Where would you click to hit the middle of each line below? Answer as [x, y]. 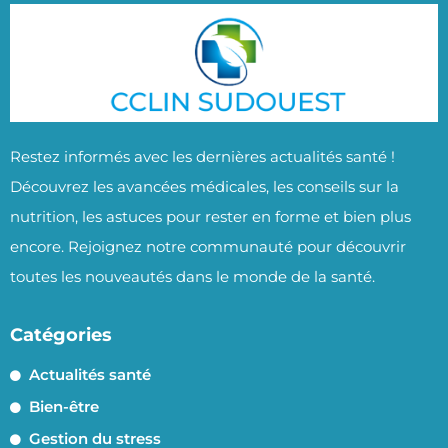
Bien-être [63, 407]
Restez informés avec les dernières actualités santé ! [202, 156]
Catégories [61, 335]
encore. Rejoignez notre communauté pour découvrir [208, 246]
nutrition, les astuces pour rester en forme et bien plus [210, 216]
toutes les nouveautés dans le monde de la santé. [192, 276]
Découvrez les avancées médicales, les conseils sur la [204, 186]
